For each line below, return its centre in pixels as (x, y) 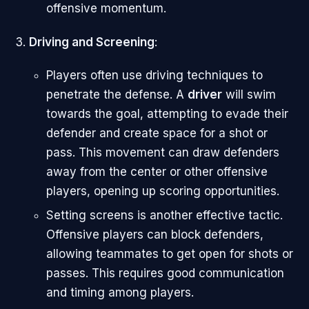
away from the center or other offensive (157, 172)
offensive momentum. (106, 9)
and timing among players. (120, 292)
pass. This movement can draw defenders (163, 153)
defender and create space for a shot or (157, 133)
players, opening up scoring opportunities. (163, 191)
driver (205, 95)
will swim (249, 95)
